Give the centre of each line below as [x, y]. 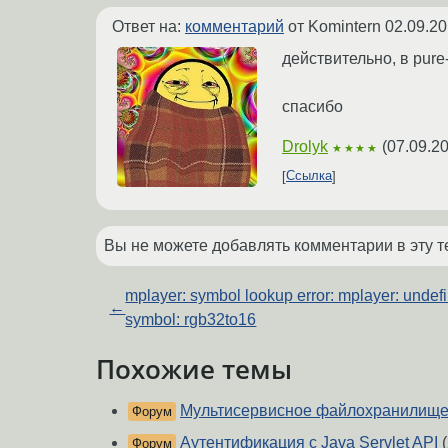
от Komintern [334, 26]
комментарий [234, 26]
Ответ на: [148, 26]
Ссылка [309, 176]
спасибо [312, 106]
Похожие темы [194, 368]
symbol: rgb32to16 [191, 319]
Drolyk [305, 146]
